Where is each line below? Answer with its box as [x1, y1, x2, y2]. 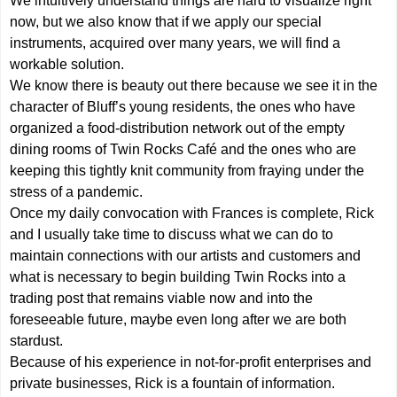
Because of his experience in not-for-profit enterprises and [10, 354, 372, 370]
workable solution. [10, 56, 125, 72]
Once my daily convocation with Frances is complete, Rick [10, 205, 375, 221]
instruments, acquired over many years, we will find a [10, 35, 341, 51]
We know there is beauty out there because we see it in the [10, 77, 378, 93]
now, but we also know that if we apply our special [10, 13, 323, 29]
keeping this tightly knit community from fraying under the [10, 162, 365, 178]
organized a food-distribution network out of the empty [10, 120, 346, 136]
